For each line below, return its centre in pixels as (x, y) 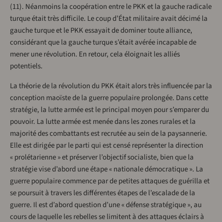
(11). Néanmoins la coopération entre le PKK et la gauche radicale (111, 7)
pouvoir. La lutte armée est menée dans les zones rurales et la (103, 122)
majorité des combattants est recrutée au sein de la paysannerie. (109, 134)
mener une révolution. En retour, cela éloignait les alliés (95, 55)
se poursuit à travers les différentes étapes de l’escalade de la (103, 193)
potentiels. (26, 66)
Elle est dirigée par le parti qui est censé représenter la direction (107, 146)
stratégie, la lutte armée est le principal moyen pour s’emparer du (110, 110)
